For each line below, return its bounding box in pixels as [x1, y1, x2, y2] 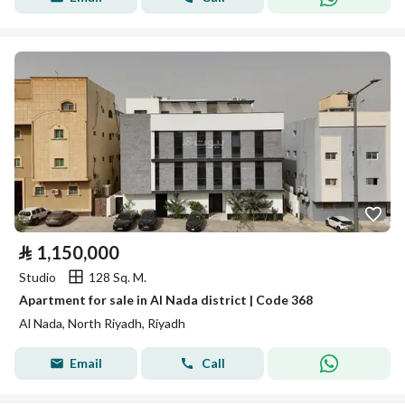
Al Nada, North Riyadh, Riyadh [19, 316, 185, 331]
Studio [19, 268, 56, 285]
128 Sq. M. [89, 268, 146, 285]
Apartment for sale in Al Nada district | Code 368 [19, 292, 313, 307]
